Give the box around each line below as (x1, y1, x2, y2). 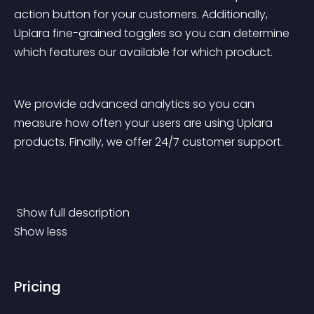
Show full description (17, 205, 132, 221)
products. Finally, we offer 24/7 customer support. (14, 134, 286, 150)
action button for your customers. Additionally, (14, 6, 271, 22)
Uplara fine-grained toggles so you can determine (14, 25, 292, 41)
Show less (14, 224, 67, 240)
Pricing (14, 277, 61, 296)
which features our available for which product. (14, 44, 275, 60)
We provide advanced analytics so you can (14, 96, 257, 112)
